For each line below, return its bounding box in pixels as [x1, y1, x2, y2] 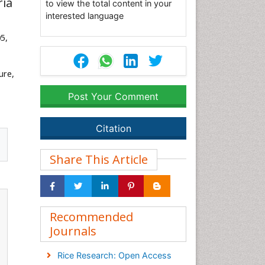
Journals [50, 223, 96, 239]
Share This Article [50, 151, 148, 167]
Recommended [50, 209, 133, 225]
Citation [95, 122, 131, 134]
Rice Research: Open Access [57, 250, 172, 260]
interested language [46, 11, 124, 21]
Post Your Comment [68, 91, 159, 102]
